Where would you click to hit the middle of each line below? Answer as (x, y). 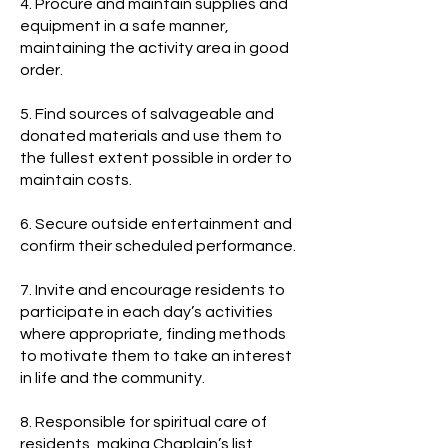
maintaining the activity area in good (154, 48)
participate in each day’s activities (146, 312)
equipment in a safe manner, (124, 26)
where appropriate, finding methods (153, 334)
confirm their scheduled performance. (158, 246)
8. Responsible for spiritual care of (143, 422)
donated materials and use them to (151, 136)
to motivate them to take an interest (156, 356)
